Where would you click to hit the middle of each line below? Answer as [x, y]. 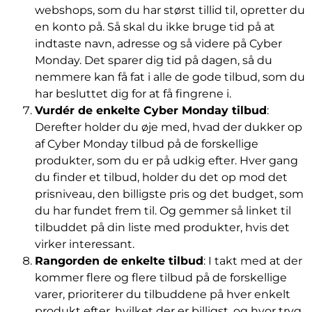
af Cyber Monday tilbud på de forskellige [147, 144]
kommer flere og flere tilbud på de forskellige [161, 278]
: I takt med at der [253, 261]
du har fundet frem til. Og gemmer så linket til [163, 211]
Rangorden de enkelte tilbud [119, 261]
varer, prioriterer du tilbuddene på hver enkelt [163, 295]
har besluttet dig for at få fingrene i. [133, 94]
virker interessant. [85, 244]
